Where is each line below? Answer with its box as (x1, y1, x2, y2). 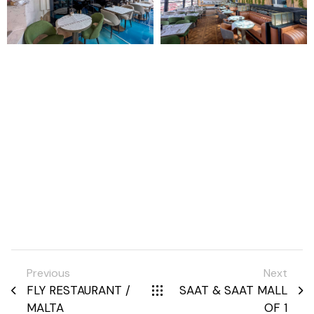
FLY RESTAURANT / (27, 282, 130, 299)
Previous (27, 266, 70, 281)
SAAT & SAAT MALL (179, 282, 287, 299)
